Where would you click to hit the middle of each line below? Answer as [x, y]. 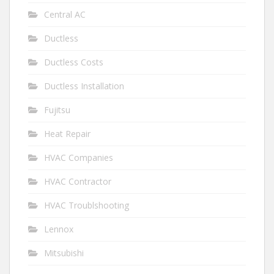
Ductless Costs [74, 62]
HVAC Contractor [78, 181]
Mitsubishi [64, 253]
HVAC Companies [79, 157]
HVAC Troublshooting [87, 205]
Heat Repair [67, 134]
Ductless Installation [84, 86]
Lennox [59, 229]
